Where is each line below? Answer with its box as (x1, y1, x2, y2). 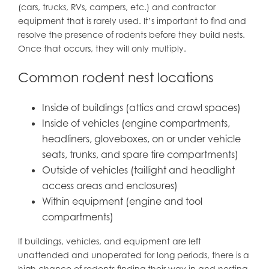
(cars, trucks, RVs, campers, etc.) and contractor (17, 2, 216, 13)
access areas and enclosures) (41, 180, 178, 192)
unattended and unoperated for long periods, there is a (17, 250, 249, 261)
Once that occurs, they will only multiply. (17, 43, 186, 54)
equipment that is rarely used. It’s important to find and (17, 16, 246, 26)
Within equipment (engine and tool (41, 195, 202, 208)
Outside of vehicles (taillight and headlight (41, 164, 235, 177)
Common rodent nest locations (17, 70, 214, 86)
